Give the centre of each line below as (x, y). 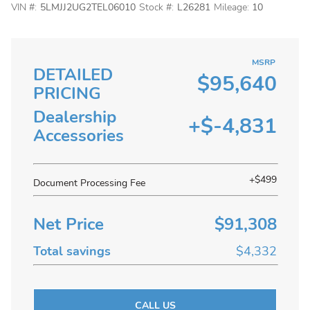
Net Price (69, 224)
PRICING (67, 93)
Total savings (72, 251)
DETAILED (73, 75)
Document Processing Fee (89, 183)
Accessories (79, 136)
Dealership (75, 117)
